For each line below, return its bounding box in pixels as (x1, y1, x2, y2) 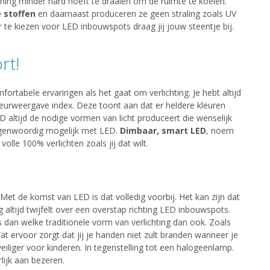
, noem (206, 125, 234, 137)
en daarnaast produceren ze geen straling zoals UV (35, 8, 236, 20)
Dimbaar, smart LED (119, 125, 206, 137)
